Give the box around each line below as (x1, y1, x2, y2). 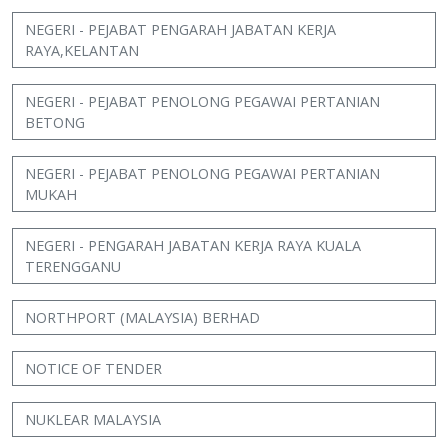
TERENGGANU (25, 257, 121, 276)
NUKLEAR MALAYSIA (25, 410, 161, 429)
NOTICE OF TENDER (25, 359, 162, 378)
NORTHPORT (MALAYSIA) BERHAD (25, 308, 260, 327)
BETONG (25, 113, 85, 132)
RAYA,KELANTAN (25, 41, 139, 60)
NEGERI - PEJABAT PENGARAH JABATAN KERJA (25, 20, 336, 39)
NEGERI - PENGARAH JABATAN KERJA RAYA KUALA (25, 236, 361, 255)
